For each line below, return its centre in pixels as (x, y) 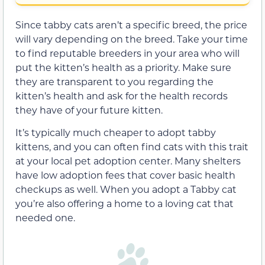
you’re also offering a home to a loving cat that (125, 203)
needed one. (45, 218)
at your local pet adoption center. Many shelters (128, 161)
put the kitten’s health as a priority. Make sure (123, 67)
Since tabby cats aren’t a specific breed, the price (131, 24)
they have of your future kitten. (89, 109)
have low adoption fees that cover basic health (125, 175)
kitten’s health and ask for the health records (122, 95)
